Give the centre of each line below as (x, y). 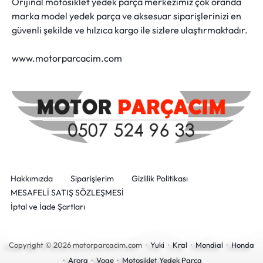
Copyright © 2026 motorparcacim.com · (80, 245)
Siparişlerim (92, 178)
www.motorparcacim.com (67, 58)
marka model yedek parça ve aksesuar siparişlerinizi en (127, 16)
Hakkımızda (32, 178)
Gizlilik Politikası (160, 178)
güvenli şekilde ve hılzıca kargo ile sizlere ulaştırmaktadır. (130, 30)
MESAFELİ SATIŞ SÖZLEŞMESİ (67, 192)
